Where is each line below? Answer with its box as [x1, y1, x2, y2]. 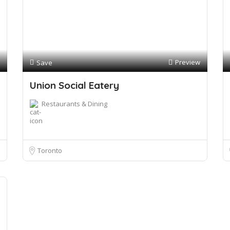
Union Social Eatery [30, 79, 119, 91]
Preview [175, 57, 200, 67]
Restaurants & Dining [42, 99, 107, 108]
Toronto [37, 146, 62, 155]
